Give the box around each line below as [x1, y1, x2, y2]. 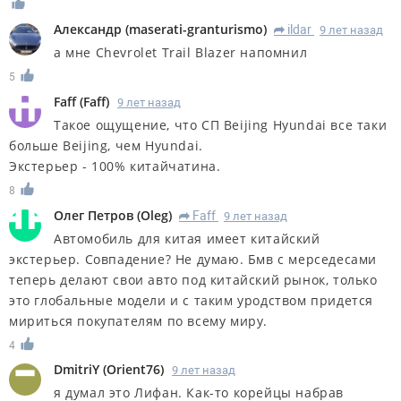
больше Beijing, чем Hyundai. [9, 136, 203, 154]
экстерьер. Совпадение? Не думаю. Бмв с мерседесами [9, 250, 378, 268]
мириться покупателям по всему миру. [9, 311, 269, 329]
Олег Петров [54, 206, 133, 224]
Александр [54, 20, 122, 38]
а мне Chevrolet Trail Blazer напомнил [54, 43, 308, 61]
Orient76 [107, 361, 160, 379]
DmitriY [54, 361, 99, 379]
